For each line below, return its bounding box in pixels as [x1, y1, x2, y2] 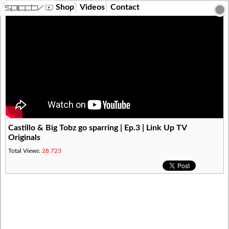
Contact [110, 3, 140, 11]
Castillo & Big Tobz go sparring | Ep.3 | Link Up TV [8, 124, 187, 132]
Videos [80, 3, 105, 11]
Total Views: [8, 147, 42, 154]
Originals [8, 133, 41, 142]
